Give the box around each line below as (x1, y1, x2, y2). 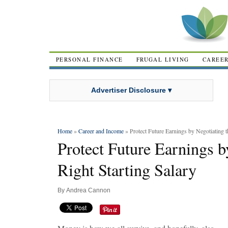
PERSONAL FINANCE (56, 55, 123, 63)
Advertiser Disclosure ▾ (91, 85, 172, 94)
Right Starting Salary (58, 159, 196, 181)
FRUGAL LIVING (136, 55, 189, 63)
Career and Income (78, 127, 124, 135)
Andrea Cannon (66, 187, 110, 194)
